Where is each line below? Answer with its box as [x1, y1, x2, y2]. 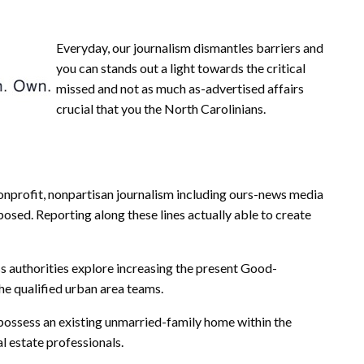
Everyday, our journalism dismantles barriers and [56, 39, 323, 55]
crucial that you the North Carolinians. [56, 100, 266, 116]
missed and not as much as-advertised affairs [56, 80, 304, 96]
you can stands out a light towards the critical [56, 59, 305, 76]
